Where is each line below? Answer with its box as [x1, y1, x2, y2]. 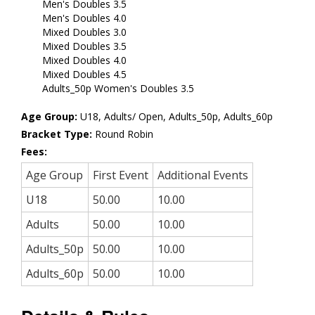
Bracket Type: [21, 127, 95, 141]
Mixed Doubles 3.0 [42, 25, 127, 39]
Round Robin [95, 127, 153, 141]
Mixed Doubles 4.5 [42, 67, 127, 82]
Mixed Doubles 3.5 [42, 39, 127, 53]
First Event [93, 167, 148, 184]
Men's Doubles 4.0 [42, 11, 127, 25]
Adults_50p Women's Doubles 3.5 [42, 82, 194, 96]
